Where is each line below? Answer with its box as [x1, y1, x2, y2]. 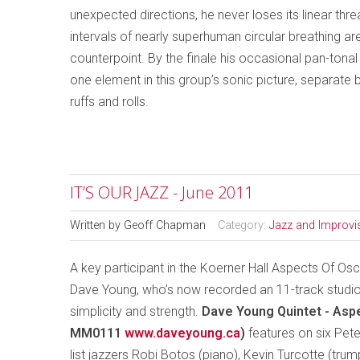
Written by [70, 219, 124, 232]
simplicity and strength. [70, 304, 202, 319]
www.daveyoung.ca [125, 325, 240, 341]
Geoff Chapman [124, 219, 206, 232]
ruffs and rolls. [70, 94, 149, 109]
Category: [218, 219, 269, 232]
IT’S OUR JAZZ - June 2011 [70, 182, 253, 203]
